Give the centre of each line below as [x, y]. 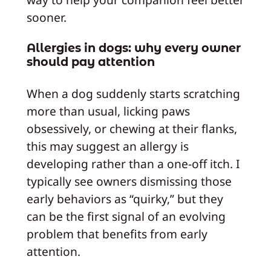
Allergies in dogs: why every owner [133, 48]
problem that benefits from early [117, 233]
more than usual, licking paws [108, 111]
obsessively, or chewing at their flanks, [132, 128]
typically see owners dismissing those [129, 181]
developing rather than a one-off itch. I [133, 163]
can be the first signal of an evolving [126, 216]
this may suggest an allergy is [107, 146]
